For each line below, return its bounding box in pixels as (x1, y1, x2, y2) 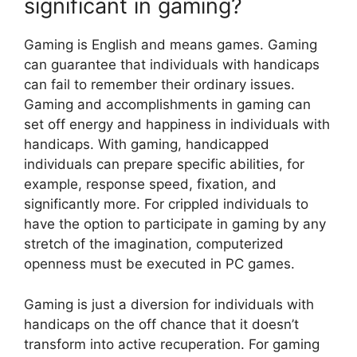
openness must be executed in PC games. (24, 256, 295, 273)
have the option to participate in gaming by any (24, 216, 326, 233)
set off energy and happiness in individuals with (24, 116, 330, 133)
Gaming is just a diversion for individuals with (24, 296, 314, 312)
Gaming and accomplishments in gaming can (24, 96, 311, 113)
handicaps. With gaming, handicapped (24, 136, 269, 153)
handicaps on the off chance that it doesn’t (24, 316, 299, 332)
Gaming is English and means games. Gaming (24, 37, 317, 53)
